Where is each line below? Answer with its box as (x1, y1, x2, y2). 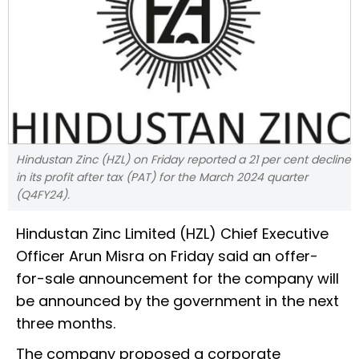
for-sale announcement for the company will (16, 268, 339, 288)
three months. (16, 313, 119, 333)
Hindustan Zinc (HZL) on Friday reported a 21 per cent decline (16, 151, 351, 167)
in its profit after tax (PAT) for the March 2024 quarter (16, 168, 308, 185)
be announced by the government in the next (16, 290, 339, 311)
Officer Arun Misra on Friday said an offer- (16, 245, 318, 266)
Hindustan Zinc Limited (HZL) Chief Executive (16, 223, 329, 244)
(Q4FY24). (16, 186, 70, 203)
